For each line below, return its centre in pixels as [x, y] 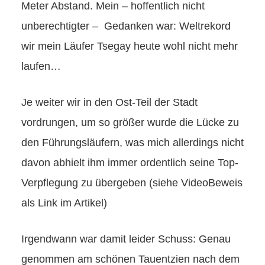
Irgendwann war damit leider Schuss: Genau [126, 239]
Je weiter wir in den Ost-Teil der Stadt [109, 102]
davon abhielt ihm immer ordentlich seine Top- [130, 162]
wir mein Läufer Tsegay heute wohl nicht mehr [130, 46]
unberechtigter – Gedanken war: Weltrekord [126, 26]
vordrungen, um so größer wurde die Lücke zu [130, 122]
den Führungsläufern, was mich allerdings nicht [132, 142]
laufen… [41, 66]
